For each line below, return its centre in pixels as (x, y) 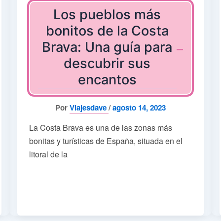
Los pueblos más (107, 15)
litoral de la (48, 154)
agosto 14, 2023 (139, 108)
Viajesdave (89, 108)
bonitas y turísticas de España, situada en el (106, 141)
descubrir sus (107, 64)
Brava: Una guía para (107, 47)
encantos (107, 80)
